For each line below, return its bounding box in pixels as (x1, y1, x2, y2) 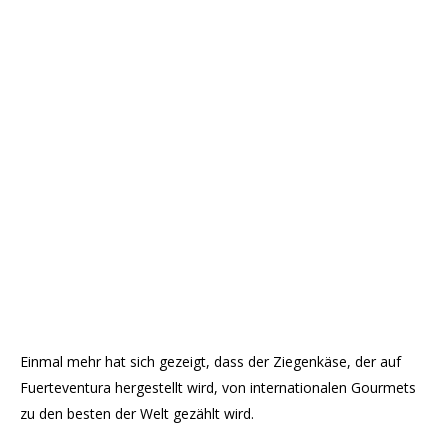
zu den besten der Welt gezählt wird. (20, 404, 254, 423)
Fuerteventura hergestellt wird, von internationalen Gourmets (20, 378, 416, 397)
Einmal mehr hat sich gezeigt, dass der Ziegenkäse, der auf (20, 352, 401, 371)
